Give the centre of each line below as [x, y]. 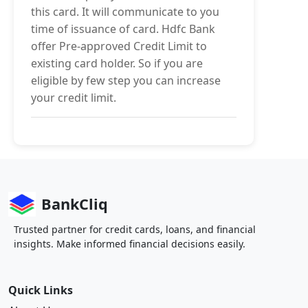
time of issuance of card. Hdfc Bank [123, 29]
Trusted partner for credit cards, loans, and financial [135, 229]
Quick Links [41, 290]
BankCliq [75, 204]
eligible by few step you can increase [126, 80]
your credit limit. [74, 98]
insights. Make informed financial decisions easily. [130, 244]
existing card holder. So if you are [117, 63]
